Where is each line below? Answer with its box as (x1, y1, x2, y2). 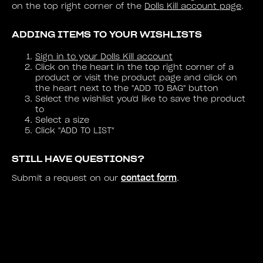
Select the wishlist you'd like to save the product (35, 95, 245, 103)
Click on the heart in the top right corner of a (35, 63, 234, 72)
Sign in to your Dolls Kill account (35, 53, 173, 61)
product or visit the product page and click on (35, 74, 237, 82)
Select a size (35, 116, 89, 124)
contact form (121, 173, 177, 183)
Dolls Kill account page (144, 2, 241, 11)
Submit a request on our (12, 174, 121, 183)
